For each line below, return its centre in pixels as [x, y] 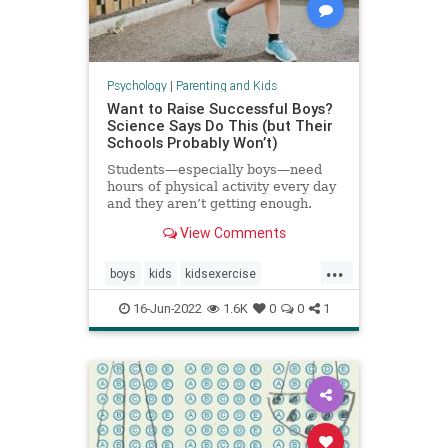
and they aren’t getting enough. [209, 204]
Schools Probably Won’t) [192, 143]
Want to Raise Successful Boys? [219, 109]
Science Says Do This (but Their [219, 126]
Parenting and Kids [226, 86]
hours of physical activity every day [221, 187]
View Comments [231, 233]
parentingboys [215, 305]
